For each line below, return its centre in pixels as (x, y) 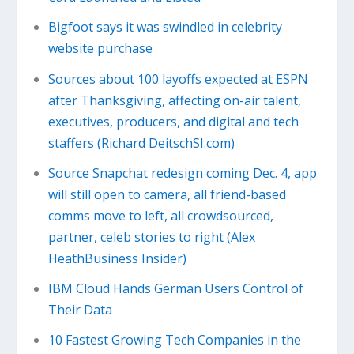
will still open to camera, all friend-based (167, 194)
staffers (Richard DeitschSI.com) (141, 143)
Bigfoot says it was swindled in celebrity (165, 27)
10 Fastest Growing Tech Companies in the (174, 340)
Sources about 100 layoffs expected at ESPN (178, 79)
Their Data (80, 309)
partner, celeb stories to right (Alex (151, 237)
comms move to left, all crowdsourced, (160, 215)
